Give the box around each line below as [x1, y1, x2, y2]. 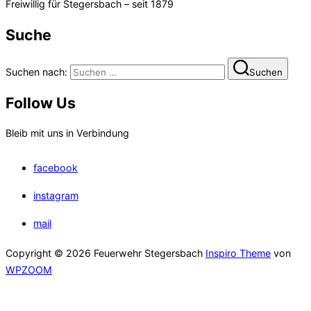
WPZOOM [6, 263, 52, 276]
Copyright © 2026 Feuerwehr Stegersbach [6, 246, 205, 259]
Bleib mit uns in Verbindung [6, 127, 129, 140]
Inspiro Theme [205, 246, 271, 259]
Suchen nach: [6, 65, 67, 78]
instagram [33, 189, 78, 201]
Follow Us [6, 93, 76, 112]
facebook [33, 161, 78, 174]
